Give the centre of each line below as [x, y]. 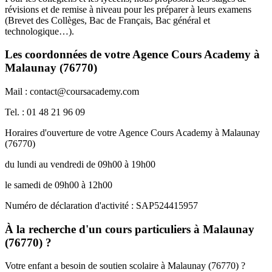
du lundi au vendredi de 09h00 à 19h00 [80, 165]
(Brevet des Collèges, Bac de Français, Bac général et [107, 20]
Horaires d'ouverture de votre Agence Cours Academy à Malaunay [132, 133]
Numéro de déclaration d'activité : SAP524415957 [101, 206]
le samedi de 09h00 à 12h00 [59, 185]
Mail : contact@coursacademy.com [72, 92]
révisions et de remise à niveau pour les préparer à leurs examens [128, 9]
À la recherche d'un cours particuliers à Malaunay [130, 229]
